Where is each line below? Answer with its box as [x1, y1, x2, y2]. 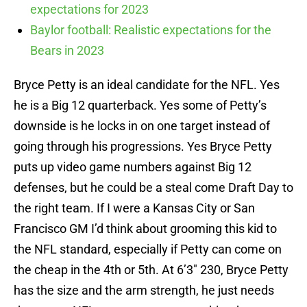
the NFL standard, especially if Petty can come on [14, 242, 282, 257]
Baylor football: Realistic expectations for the [30, 23, 271, 38]
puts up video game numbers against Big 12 [14, 160, 251, 175]
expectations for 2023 [30, 2, 149, 17]
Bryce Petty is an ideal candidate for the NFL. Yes [14, 77, 280, 93]
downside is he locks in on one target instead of [14, 119, 270, 134]
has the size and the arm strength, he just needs [14, 283, 274, 298]
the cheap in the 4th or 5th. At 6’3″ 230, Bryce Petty [14, 262, 288, 278]
